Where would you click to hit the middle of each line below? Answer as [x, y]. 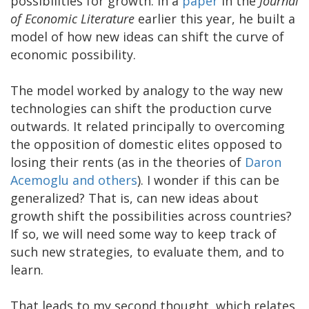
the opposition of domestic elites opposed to [146, 144]
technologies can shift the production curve [141, 108]
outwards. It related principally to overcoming [148, 126]
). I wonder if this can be [208, 180]
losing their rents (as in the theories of [128, 162]
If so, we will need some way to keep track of [143, 233]
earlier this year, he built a [217, 18]
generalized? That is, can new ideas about [134, 198]
